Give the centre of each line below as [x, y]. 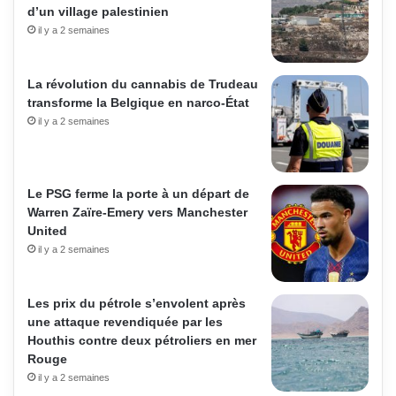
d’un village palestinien [98, 11]
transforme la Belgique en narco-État [138, 102]
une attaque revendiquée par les [125, 321]
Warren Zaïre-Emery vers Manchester [137, 212]
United [47, 230]
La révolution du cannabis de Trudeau [143, 84]
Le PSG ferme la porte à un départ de [138, 193]
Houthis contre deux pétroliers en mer [142, 340]
